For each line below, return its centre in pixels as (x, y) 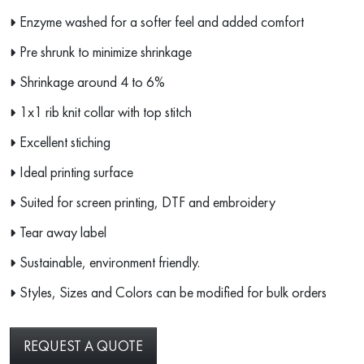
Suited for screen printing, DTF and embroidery (147, 202)
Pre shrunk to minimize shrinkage (106, 52)
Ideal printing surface (76, 172)
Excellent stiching (65, 142)
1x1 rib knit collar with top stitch (106, 112)
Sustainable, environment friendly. (110, 262)
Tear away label (63, 232)
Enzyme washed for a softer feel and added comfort (162, 22)
